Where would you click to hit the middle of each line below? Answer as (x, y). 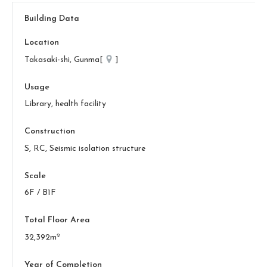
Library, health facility (65, 104)
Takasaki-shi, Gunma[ (65, 60)
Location (42, 43)
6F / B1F (40, 193)
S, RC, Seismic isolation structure (85, 148)
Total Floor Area (57, 221)
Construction (50, 132)
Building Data (52, 19)
